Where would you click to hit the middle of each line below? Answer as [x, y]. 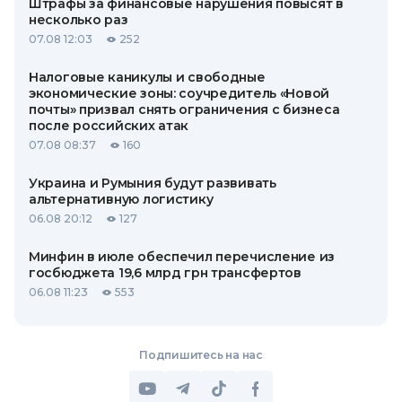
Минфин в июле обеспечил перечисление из [182, 257]
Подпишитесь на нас [201, 355]
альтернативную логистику [121, 199]
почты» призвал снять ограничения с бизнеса [184, 109]
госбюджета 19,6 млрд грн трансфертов [165, 273]
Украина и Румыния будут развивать [153, 183]
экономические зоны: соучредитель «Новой [179, 93]
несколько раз [79, 20]
